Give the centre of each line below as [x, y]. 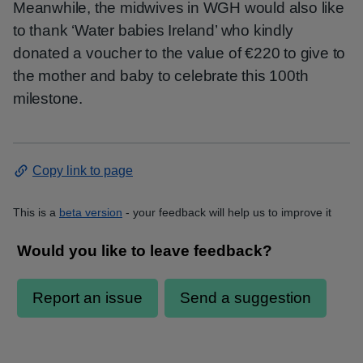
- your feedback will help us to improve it [227, 212]
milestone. [48, 98]
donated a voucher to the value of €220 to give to [179, 53]
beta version [91, 212]
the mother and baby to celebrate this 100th [161, 76]
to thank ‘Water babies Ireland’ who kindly [153, 30]
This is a [34, 212]
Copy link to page [83, 171]
